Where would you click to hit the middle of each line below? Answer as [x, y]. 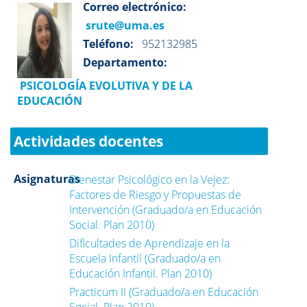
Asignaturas [47, 179]
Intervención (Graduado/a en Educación [166, 210]
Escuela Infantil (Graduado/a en [145, 258]
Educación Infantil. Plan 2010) [141, 273]
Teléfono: [108, 44]
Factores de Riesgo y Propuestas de [156, 195]
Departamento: [125, 62]
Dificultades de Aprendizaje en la [150, 243]
